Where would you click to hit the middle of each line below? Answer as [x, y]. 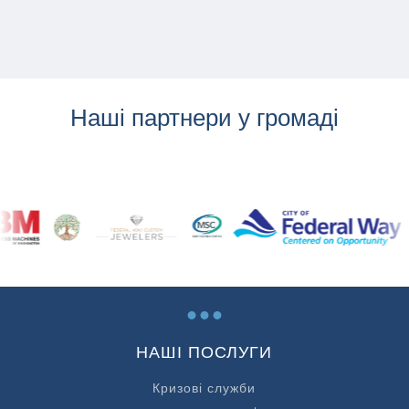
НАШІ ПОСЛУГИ [204, 351]
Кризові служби [204, 388]
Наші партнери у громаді [204, 117]
